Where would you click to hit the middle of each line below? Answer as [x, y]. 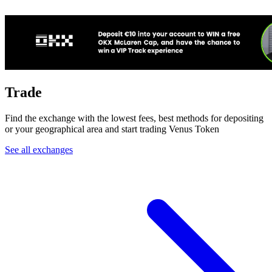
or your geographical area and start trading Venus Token [112, 129]
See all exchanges [39, 149]
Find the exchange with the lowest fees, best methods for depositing [134, 118]
